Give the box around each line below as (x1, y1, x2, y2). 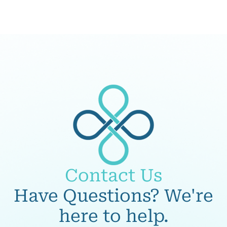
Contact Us (65, 165, 162, 185)
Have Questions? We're (14, 185, 213, 206)
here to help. (58, 205, 169, 226)
